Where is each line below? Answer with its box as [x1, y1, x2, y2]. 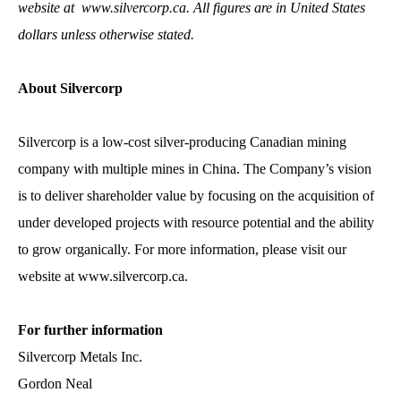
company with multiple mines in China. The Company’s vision [18, 160, 371, 176]
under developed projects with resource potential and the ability [18, 214, 374, 230]
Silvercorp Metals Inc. [18, 348, 142, 364]
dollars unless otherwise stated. [18, 26, 198, 42]
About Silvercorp [18, 80, 123, 96]
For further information [18, 321, 163, 337]
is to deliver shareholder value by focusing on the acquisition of [18, 187, 374, 203]
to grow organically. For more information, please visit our [18, 241, 346, 257]
